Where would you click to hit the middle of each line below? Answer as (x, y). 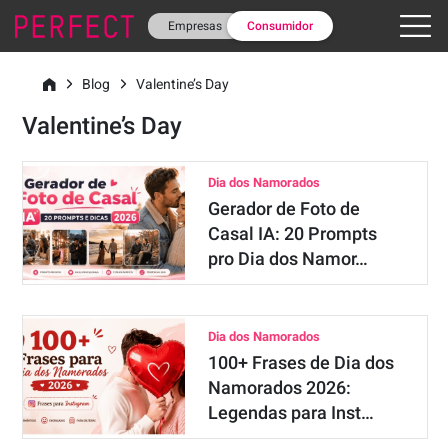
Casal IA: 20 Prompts (292, 233)
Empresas (194, 26)
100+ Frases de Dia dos (300, 362)
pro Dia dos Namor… (287, 258)
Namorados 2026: (279, 387)
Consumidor (279, 26)
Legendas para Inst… (290, 412)
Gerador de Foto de (283, 208)
